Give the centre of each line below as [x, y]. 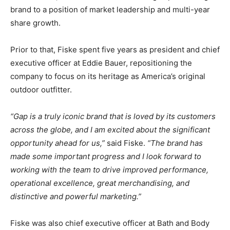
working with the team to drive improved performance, [109, 169]
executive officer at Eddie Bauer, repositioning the [101, 63]
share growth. [35, 23]
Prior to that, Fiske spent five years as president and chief [115, 49]
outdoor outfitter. [41, 89]
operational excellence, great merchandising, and [100, 183]
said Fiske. [126, 143]
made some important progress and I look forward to [106, 156]
